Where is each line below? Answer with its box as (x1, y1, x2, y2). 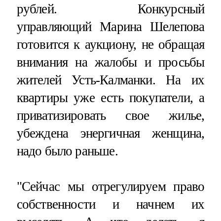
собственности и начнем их (16, 197, 205, 212)
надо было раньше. (16, 144, 118, 159)
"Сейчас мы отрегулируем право (16, 179, 205, 194)
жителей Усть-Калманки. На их (16, 73, 205, 88)
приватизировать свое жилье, (16, 108, 205, 123)
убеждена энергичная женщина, (16, 126, 205, 141)
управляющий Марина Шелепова (16, 19, 205, 35)
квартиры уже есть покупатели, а (16, 90, 205, 106)
